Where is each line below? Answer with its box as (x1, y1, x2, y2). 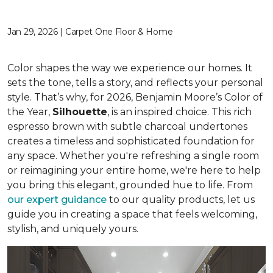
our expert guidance (7, 194, 107, 205)
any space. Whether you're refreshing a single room (7, 150, 259, 161)
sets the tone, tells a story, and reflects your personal (7, 77, 263, 88)
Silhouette (52, 106, 107, 118)
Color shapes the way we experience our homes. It (7, 62, 252, 74)
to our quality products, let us (107, 194, 255, 205)
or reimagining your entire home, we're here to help (7, 165, 261, 176)
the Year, (7, 106, 52, 118)
